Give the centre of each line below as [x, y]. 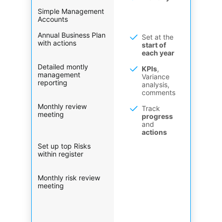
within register [60, 154]
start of [154, 45]
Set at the [158, 37]
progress [157, 116]
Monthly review [62, 106]
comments [159, 92]
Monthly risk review [69, 177]
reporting [53, 82]
